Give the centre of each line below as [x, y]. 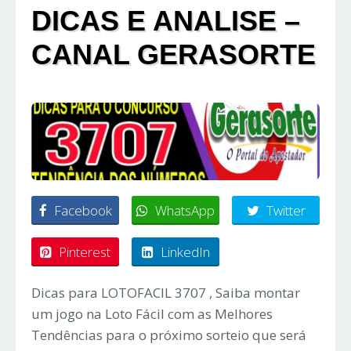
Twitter [286, 211]
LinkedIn [185, 252]
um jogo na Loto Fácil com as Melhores [152, 314]
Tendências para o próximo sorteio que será [169, 335]
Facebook [83, 211]
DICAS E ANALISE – [166, 21]
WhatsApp [185, 211]
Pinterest [85, 252]
